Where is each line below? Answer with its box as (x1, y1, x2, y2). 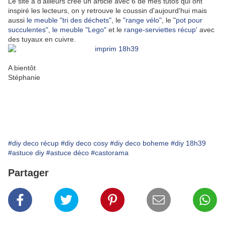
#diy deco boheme (110, 139, 169, 148)
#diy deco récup (8, 139, 59, 148)
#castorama (91, 149, 129, 157)
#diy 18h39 (171, 139, 206, 148)
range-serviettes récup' (124, 26, 197, 34)
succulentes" (8, 26, 48, 34)
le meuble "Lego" (50, 26, 106, 34)
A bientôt (8, 64, 36, 72)
